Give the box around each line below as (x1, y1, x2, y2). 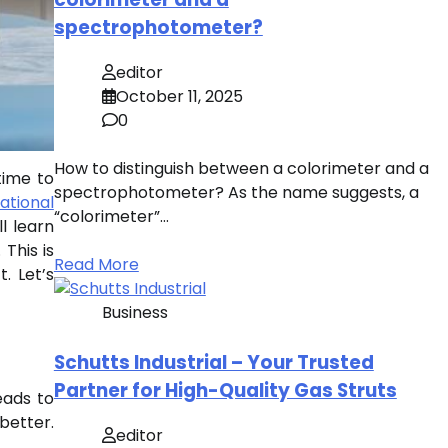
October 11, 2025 (115, 84, 243, 108)
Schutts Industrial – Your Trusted (53, 348, 374, 376)
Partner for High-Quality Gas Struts (53, 376, 397, 404)
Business (101, 300, 168, 324)
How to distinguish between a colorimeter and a (53, 156, 429, 180)
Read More (53, 252, 139, 276)
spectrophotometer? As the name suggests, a (53, 180, 419, 204)
